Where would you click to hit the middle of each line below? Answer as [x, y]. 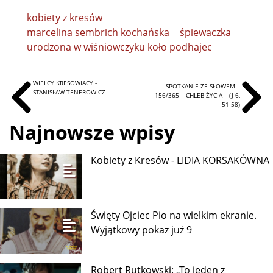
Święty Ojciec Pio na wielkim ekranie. [174, 215]
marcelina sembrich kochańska [98, 32]
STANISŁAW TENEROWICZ [69, 92]
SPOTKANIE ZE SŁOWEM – [203, 86]
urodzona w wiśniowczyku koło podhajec [119, 47]
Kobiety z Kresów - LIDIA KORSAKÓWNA [180, 161]
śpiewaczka [205, 32]
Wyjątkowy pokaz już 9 [142, 230]
